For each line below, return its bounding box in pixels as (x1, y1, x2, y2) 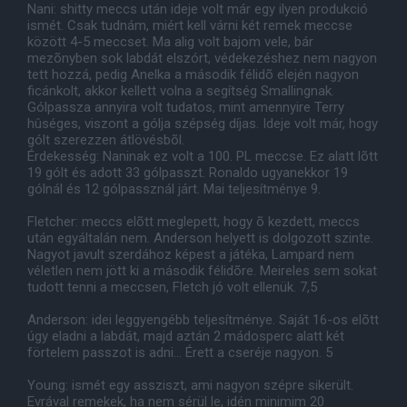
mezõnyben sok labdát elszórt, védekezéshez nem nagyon (27, 50, 377, 66)
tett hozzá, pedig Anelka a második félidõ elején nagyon (27, 66, 359, 83)
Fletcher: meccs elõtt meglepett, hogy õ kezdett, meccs (27, 213, 360, 230)
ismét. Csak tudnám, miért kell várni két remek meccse (27, 17, 352, 34)
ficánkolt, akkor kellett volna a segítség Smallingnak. (27, 83, 334, 99)
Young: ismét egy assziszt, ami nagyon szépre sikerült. (27, 377, 353, 393)
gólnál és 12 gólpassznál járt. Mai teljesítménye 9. (27, 181, 321, 197)
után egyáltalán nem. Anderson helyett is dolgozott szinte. (27, 230, 373, 246)
